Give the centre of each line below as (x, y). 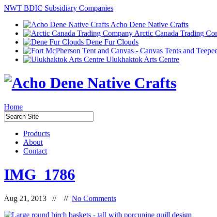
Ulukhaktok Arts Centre (142, 59)
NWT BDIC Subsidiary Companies (59, 8)
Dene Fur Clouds (111, 42)
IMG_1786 (39, 175)
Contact (35, 151)
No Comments (94, 198)
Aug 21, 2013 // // (38, 198)
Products (37, 133)
